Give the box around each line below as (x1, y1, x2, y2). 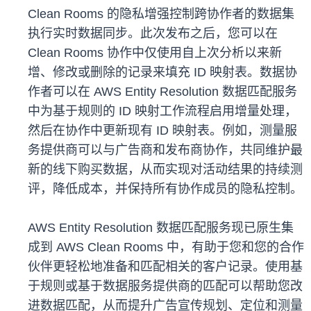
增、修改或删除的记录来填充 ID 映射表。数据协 (28, 65, 297, 80)
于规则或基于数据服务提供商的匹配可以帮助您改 (28, 279, 303, 294)
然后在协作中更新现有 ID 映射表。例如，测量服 (28, 124, 297, 138)
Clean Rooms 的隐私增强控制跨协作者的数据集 (28, 7, 294, 22)
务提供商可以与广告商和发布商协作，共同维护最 (28, 143, 303, 158)
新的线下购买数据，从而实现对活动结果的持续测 (28, 162, 303, 177)
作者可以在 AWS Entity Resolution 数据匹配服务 (28, 85, 297, 99)
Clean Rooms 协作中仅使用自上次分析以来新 (28, 46, 282, 60)
